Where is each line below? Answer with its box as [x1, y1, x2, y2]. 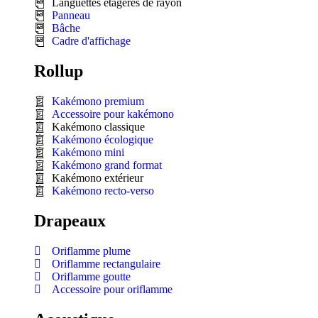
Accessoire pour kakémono [52, 107, 174, 120]
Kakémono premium [52, 94, 144, 107]
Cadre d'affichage [52, 35, 131, 48]
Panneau [52, 9, 90, 22]
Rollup [34, 61, 83, 80]
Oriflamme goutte [52, 270, 131, 283]
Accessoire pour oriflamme [52, 283, 172, 295]
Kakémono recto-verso [52, 184, 154, 197]
